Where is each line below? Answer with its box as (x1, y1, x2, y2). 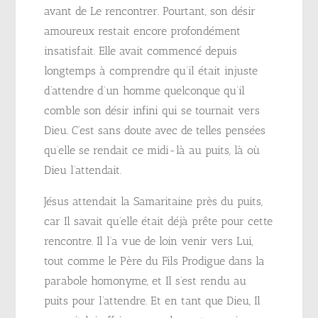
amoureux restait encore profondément (44, 24, 241, 38)
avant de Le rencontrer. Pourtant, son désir (44, 4, 256, 18)
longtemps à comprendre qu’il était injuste (44, 64, 258, 77)
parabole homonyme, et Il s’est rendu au (44, 274, 247, 287)
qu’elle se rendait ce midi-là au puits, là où (44, 143, 261, 157)
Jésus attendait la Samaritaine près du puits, (44, 194, 263, 208)
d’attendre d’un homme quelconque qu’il (44, 84, 246, 97)
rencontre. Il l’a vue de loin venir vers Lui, (44, 234, 254, 248)
